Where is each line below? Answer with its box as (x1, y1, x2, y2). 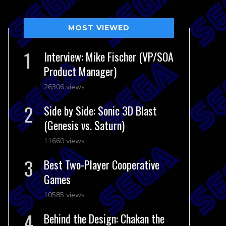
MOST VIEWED (68, 23, 130, 32)
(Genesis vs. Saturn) (44, 117, 125, 133)
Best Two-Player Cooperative (44, 156, 159, 173)
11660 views (44, 136, 85, 145)
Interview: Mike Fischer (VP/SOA (44, 48, 174, 65)
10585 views (44, 190, 85, 199)
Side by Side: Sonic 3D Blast (44, 102, 157, 119)
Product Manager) (44, 63, 117, 79)
